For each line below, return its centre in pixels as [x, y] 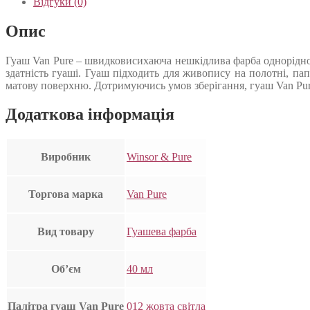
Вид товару [66, 232]
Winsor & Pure [159, 157]
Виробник [66, 157]
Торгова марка [66, 194]
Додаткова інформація [90, 115]
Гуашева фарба [162, 232]
